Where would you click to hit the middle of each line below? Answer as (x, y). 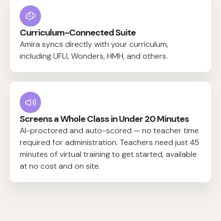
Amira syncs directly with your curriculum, (94, 44)
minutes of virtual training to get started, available (108, 154)
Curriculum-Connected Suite (78, 33)
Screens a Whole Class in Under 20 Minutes (104, 119)
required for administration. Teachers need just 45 (110, 143)
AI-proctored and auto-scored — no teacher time (109, 131)
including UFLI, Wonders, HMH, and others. (94, 56)
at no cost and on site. (60, 166)
